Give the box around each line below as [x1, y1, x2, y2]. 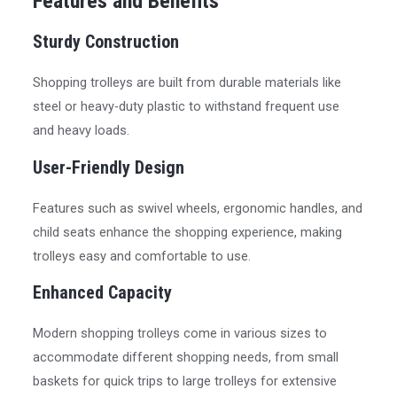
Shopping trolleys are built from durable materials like [33, 74, 342, 90]
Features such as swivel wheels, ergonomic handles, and [33, 199, 363, 216]
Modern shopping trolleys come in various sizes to [33, 325, 328, 342]
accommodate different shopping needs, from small [33, 349, 339, 366]
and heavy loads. [33, 121, 130, 138]
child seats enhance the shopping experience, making [33, 223, 343, 240]
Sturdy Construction [33, 30, 180, 52]
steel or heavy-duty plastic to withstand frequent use [33, 97, 340, 114]
